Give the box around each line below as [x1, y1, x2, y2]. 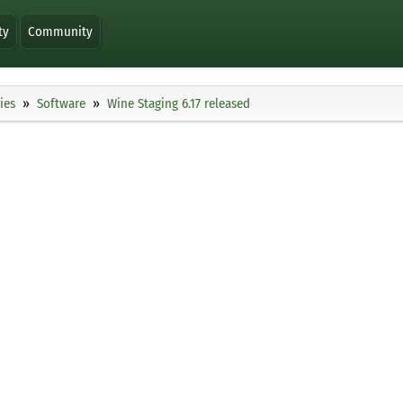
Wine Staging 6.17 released [107, 95, 250, 112]
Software [37, 95, 85, 112]
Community [28, 23, 94, 40]
